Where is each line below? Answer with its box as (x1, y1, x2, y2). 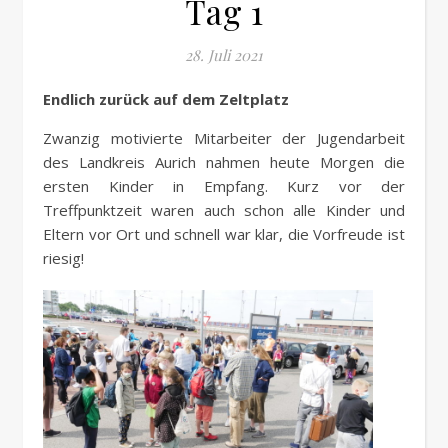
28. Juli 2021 (185, 45, 263, 65)
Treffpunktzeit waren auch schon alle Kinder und (43, 200, 405, 220)
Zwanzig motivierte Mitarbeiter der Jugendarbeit (43, 128, 405, 148)
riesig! (43, 248, 84, 268)
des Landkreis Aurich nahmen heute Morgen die (43, 152, 405, 172)
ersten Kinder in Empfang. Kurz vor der (43, 176, 405, 196)
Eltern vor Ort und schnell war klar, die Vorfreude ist (43, 224, 405, 244)
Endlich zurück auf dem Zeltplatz (51, 89, 289, 109)
